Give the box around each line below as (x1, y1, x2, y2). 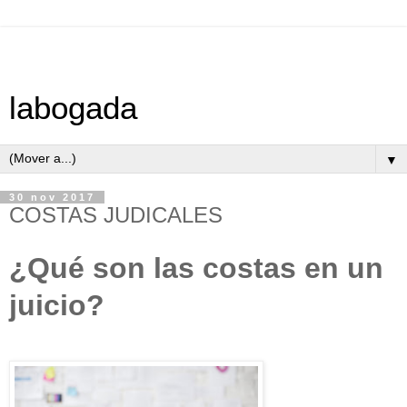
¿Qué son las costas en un (9, 251, 383, 284)
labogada (9, 91, 137, 125)
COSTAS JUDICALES (9, 203, 223, 227)
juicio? (9, 288, 104, 322)
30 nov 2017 (9, 192, 95, 203)
